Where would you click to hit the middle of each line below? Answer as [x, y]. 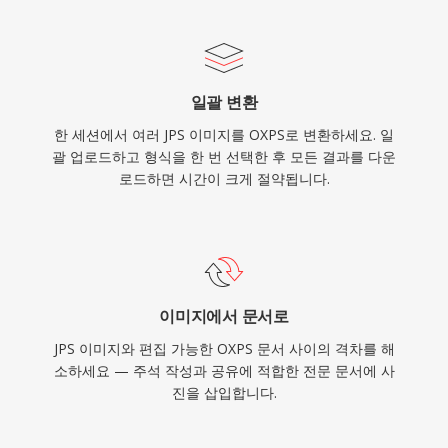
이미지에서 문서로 [224, 316]
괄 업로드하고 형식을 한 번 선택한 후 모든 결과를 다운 [224, 156]
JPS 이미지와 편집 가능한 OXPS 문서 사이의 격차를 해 [224, 348]
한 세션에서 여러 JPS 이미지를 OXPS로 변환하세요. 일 [224, 134]
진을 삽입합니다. [224, 392]
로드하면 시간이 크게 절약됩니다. [224, 178]
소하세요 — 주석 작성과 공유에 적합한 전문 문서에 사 [224, 370]
